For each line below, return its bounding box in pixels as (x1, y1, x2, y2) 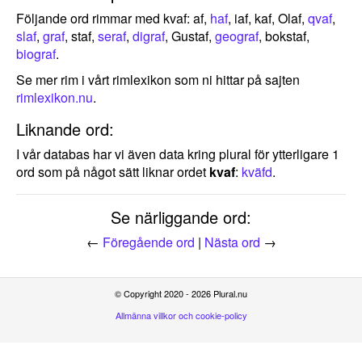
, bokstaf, (259, 27, 309, 45)
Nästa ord (204, 233, 260, 251)
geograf (215, 27, 259, 45)
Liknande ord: (16, 117, 114, 141)
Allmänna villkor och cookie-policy (115, 309, 247, 322)
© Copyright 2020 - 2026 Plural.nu (115, 287, 247, 300)
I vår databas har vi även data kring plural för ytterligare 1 (16, 145, 339, 163)
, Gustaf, (165, 27, 215, 45)
